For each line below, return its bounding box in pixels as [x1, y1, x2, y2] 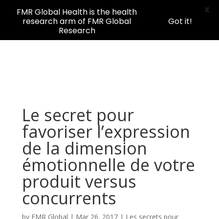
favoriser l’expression [22, 120, 190, 143]
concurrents [22, 187, 116, 209]
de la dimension [22, 137, 147, 159]
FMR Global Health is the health [17, 6, 137, 18]
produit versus [22, 170, 136, 193]
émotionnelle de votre [22, 153, 195, 176]
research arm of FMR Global [22, 16, 131, 27]
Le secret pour [22, 104, 134, 126]
